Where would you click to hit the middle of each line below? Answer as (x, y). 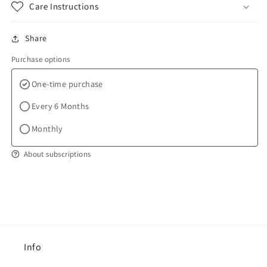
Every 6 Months (60, 106)
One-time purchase (67, 83)
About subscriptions (57, 154)
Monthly (47, 129)
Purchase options (41, 60)
